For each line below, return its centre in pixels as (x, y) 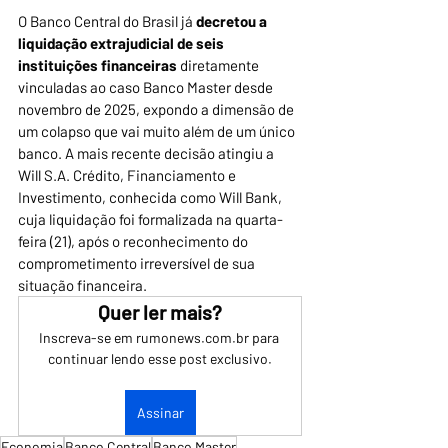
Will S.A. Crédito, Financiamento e (128, 175)
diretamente (221, 65)
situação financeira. (82, 285)
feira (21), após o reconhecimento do (134, 241)
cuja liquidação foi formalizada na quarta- (150, 219)
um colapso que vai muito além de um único (158, 131)
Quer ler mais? (160, 312)
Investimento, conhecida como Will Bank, (151, 197)
